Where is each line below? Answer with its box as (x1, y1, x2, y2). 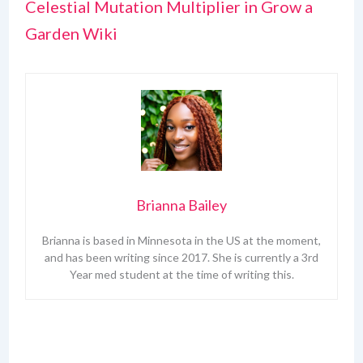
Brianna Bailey (136, 196, 227, 215)
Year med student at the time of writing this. (69, 267, 294, 282)
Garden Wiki (24, 23, 117, 44)
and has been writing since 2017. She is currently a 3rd (45, 250, 318, 265)
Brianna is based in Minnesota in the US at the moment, (42, 233, 321, 248)
